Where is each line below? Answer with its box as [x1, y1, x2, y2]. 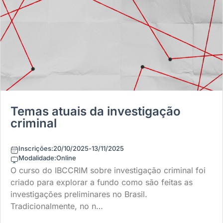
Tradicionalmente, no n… [10, 201, 103, 211]
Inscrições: [18, 144, 53, 152]
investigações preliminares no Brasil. [10, 189, 147, 199]
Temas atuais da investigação [10, 104, 181, 118]
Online [56, 154, 76, 162]
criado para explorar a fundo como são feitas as [10, 177, 193, 187]
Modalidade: [18, 154, 56, 162]
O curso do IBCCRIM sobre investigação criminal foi [10, 165, 206, 175]
